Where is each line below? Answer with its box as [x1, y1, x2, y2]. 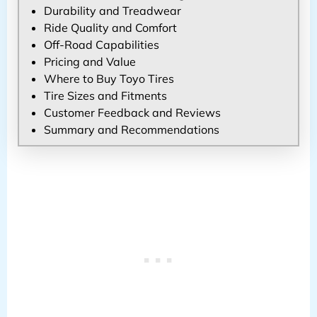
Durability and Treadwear [43, 3, 181, 18]
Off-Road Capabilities [43, 37, 159, 52]
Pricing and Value [43, 54, 136, 69]
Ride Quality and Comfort [43, 20, 177, 35]
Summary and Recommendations [43, 122, 219, 137]
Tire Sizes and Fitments [43, 88, 167, 103]
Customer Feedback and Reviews [43, 105, 221, 120]
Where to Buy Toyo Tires [43, 71, 174, 86]
